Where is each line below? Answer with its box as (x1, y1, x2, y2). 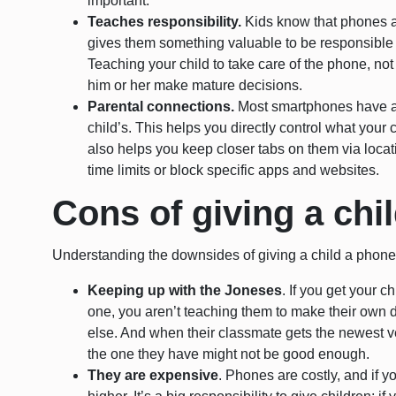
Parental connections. (88, 99, 235, 115)
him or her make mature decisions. (88, 78, 303, 94)
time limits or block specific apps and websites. (88, 163, 384, 179)
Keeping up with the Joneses (88, 283, 283, 299)
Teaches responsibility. (88, 14, 242, 30)
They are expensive (88, 368, 219, 384)
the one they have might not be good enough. (88, 346, 374, 362)
